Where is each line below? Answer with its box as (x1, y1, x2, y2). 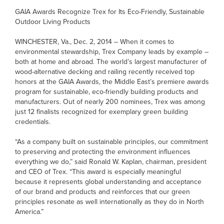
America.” (15, 206, 43, 216)
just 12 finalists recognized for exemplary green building (15, 106, 188, 116)
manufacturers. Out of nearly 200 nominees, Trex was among (15, 96, 205, 106)
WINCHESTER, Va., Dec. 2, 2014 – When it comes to (15, 36, 174, 46)
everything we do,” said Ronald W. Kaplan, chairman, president (15, 156, 206, 166)
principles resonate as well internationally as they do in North (15, 196, 204, 206)
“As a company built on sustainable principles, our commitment (15, 136, 208, 146)
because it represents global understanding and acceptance (15, 176, 201, 186)
